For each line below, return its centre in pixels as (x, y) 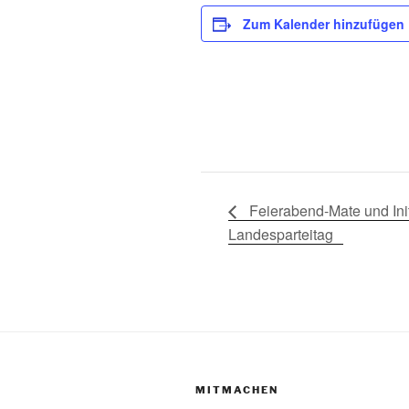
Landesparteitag (281, 234)
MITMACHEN (237, 389)
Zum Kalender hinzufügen (324, 24)
